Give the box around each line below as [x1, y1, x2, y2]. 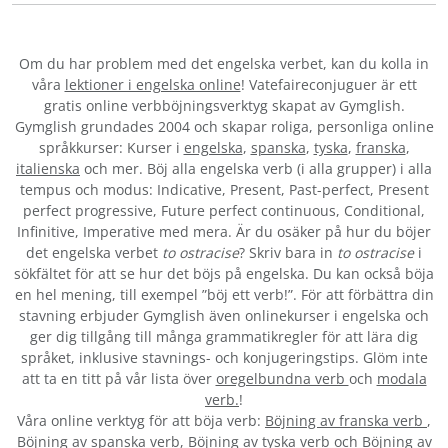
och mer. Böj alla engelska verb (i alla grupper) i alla [80, 159, 432, 179]
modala [376, 369, 427, 389]
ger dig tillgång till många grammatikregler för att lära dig [30, 327, 418, 347]
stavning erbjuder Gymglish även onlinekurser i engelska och [19, 306, 429, 326]
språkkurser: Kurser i [38, 138, 184, 158]
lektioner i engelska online [64, 75, 241, 95]
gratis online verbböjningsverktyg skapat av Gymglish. [43, 96, 405, 116]
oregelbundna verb [215, 369, 349, 389]
